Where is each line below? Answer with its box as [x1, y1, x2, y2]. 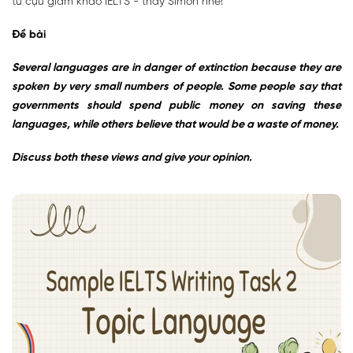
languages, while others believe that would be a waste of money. [12, 118, 339, 131]
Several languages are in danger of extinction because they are [12, 61, 341, 74]
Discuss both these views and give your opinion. [12, 151, 252, 164]
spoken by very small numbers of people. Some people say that [12, 80, 341, 93]
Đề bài [12, 28, 46, 41]
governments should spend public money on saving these [12, 99, 341, 112]
